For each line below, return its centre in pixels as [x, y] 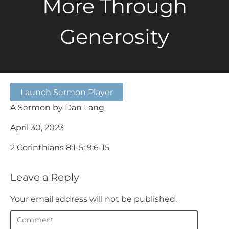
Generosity [114, 37]
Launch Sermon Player [67, 92]
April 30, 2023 [37, 127]
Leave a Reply [45, 177]
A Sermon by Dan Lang [57, 107]
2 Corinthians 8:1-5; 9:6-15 [60, 147]
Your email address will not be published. [94, 199]
